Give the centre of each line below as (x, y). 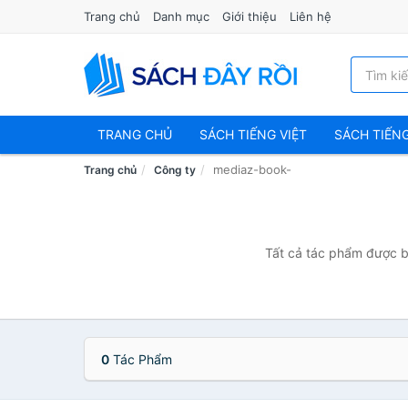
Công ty (175, 170)
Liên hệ (311, 16)
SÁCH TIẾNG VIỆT (253, 134)
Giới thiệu (250, 16)
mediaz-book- (252, 169)
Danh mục (181, 16)
